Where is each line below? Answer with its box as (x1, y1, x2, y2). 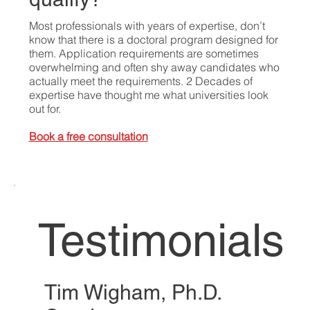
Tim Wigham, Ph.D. (44, 280, 221, 304)
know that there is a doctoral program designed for (28, 33, 278, 47)
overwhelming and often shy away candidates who (28, 60, 280, 75)
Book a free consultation (28, 129, 148, 144)
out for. (28, 102, 64, 116)
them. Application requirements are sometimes (28, 46, 259, 61)
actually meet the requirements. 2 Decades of (28, 74, 253, 89)
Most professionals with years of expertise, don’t (28, 19, 265, 33)
